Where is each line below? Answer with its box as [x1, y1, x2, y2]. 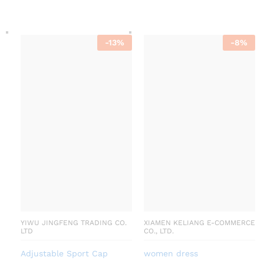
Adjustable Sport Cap [21, 249, 108, 259]
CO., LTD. [144, 227, 174, 236]
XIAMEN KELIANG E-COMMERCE [144, 219, 255, 227]
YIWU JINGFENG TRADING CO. [21, 219, 127, 227]
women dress [144, 249, 198, 259]
